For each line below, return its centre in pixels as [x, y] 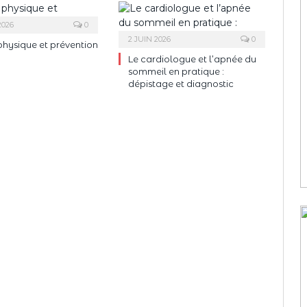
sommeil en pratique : [176, 71]
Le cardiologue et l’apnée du [192, 59]
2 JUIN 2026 [149, 39]
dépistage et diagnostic [181, 83]
